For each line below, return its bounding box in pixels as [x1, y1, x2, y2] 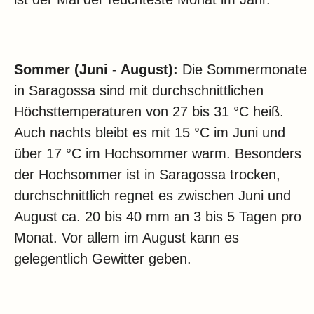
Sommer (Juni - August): [14, 62, 178, 78]
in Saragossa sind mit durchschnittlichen [14, 83, 264, 99]
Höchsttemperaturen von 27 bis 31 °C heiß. [14, 104, 284, 120]
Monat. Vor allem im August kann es [14, 230, 239, 246]
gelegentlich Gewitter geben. [14, 251, 191, 267]
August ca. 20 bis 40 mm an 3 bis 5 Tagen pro [14, 209, 301, 225]
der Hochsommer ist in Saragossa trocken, [14, 167, 280, 183]
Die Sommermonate [178, 62, 307, 78]
